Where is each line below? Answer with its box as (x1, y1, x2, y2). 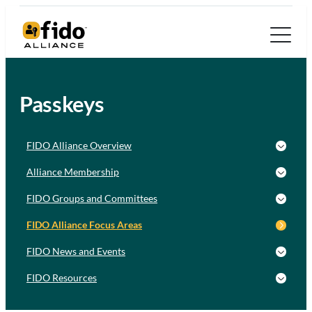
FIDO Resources (26, 272, 97, 284)
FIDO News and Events (26, 245, 125, 258)
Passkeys (19, 91, 105, 118)
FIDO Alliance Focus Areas (26, 219, 142, 231)
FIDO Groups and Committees (26, 192, 157, 205)
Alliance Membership (26, 166, 119, 178)
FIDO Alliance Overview (26, 139, 132, 152)
